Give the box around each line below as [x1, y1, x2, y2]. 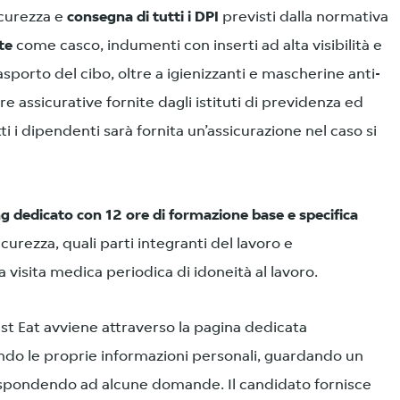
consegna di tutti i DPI [67, 9, 219, 25]
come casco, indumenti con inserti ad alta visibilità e [12, 37, 382, 54]
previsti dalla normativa [219, 9, 388, 25]
